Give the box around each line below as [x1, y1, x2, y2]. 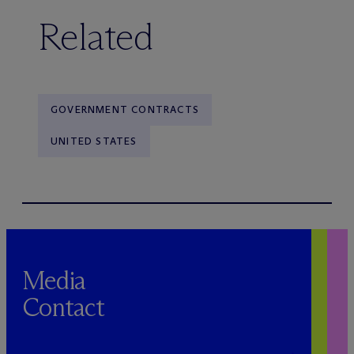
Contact [22, 292, 105, 324]
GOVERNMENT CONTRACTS [51, 104, 199, 116]
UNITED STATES [51, 135, 137, 148]
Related [38, 13, 154, 61]
